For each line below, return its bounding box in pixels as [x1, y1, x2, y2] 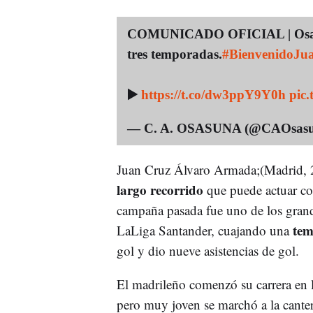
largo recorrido [116, 180, 207, 199]
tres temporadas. [126, 46, 222, 61]
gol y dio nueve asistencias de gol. [116, 241, 299, 259]
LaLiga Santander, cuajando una [116, 221, 293, 239]
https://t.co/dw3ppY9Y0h [140, 87, 286, 102]
